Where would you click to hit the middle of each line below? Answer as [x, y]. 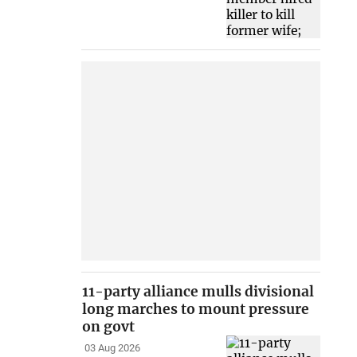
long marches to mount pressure [196, 310]
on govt [109, 327]
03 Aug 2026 [112, 348]
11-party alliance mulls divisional [198, 292]
